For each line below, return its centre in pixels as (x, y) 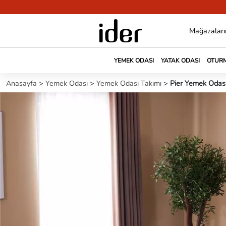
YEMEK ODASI (134, 61)
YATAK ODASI (180, 61)
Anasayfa (22, 83)
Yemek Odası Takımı (130, 83)
